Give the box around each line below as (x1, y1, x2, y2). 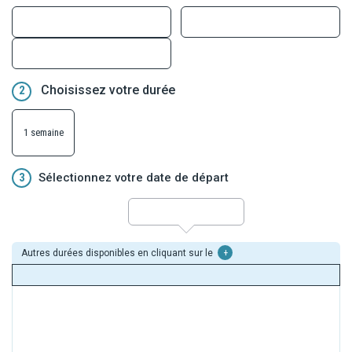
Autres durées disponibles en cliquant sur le (21, 247, 215, 258)
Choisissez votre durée (41, 82, 175, 97)
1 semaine (23, 126, 64, 138)
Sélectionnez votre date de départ (38, 170, 229, 185)
